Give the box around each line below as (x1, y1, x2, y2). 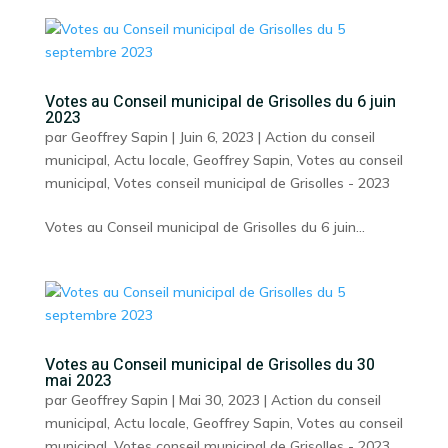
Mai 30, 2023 (178, 391, 260, 409)
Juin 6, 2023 (178, 128, 254, 146)
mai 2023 (44, 369, 112, 393)
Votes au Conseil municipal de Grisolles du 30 (44, 353, 375, 377)
